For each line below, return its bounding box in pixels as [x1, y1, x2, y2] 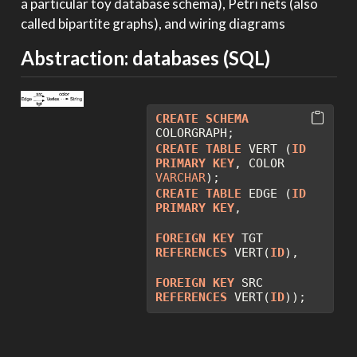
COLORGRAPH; [155, 125, 235, 140]
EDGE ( [241, 186, 292, 201]
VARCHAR [155, 170, 206, 185]
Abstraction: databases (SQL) [20, 46, 270, 70]
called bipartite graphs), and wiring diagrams [20, 15, 285, 33]
